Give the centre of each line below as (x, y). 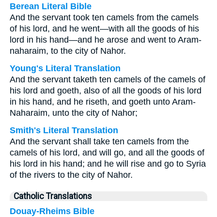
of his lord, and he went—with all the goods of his (104, 29)
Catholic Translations (53, 196)
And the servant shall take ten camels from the (99, 141)
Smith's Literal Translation (64, 130)
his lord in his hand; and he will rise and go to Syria (108, 164)
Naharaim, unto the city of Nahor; (74, 113)
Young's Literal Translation (65, 68)
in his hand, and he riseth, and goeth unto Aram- (103, 102)
